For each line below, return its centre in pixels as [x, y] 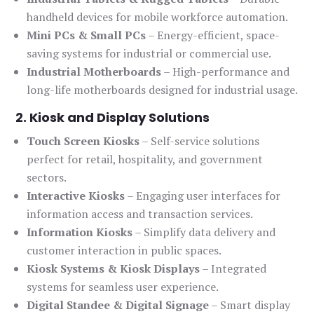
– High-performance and [226, 72]
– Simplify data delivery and [204, 232]
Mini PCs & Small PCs [87, 35]
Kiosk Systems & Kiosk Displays [114, 269]
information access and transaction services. [140, 214]
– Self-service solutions [200, 141]
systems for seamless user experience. [123, 287]
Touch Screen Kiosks [83, 141]
